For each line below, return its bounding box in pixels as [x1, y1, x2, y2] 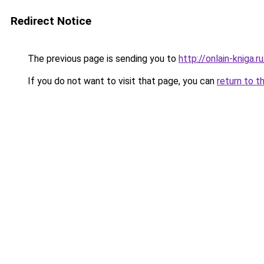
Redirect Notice [11, 14, 91, 28]
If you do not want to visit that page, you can [25, 75, 217, 87]
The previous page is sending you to [25, 53, 179, 64]
